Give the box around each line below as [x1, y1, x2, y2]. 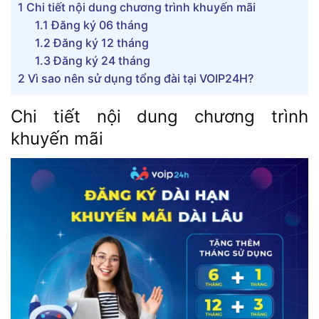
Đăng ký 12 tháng [51, 35, 149, 50]
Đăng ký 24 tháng [51, 53, 150, 68]
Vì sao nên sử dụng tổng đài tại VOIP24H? [25, 70, 253, 85]
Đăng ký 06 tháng [48, 17, 148, 32]
